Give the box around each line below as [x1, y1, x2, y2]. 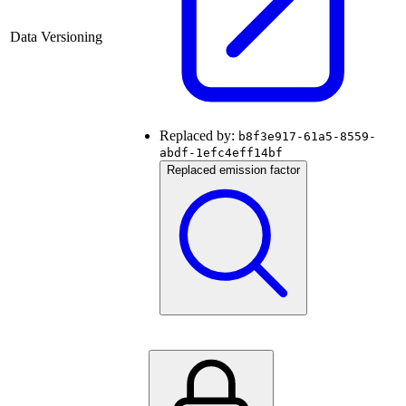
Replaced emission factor [167, 163, 300, 178]
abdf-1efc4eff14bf [159, 146, 283, 160]
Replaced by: [159, 128, 238, 144]
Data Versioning [10, 29, 102, 45]
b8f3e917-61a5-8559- [238, 130, 376, 144]
